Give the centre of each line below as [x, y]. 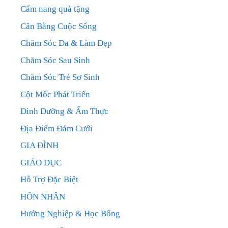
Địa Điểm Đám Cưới [56, 128]
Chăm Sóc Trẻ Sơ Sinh [60, 77]
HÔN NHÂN [43, 196]
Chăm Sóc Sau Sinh [55, 60]
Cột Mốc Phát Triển [55, 94]
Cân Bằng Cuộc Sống [59, 26]
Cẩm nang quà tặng [55, 9]
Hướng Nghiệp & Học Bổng [70, 214]
